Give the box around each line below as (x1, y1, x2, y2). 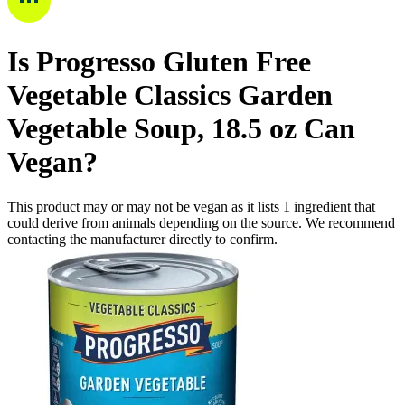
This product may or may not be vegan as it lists (7, 198, 283, 214)
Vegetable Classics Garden (7, 79, 333, 112)
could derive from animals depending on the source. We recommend (7, 214, 395, 231)
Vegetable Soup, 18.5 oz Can (7, 112, 355, 146)
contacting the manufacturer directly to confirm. (7, 231, 278, 247)
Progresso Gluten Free (36, 45, 311, 79)
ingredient (294, 198, 351, 214)
